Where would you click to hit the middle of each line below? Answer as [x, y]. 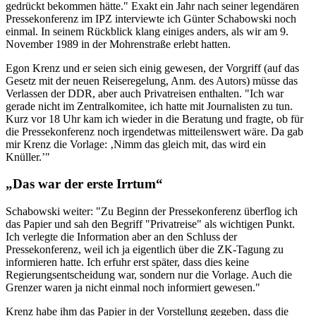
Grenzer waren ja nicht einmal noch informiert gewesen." [133, 287]
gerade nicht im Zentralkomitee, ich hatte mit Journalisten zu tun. [149, 106]
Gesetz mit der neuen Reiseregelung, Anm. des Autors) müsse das [152, 80]
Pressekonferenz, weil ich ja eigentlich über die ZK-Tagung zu [145, 249]
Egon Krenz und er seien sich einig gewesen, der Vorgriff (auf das [152, 68]
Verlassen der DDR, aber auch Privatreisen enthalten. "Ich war [145, 93]
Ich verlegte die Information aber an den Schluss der [121, 236]
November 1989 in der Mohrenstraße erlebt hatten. [118, 44]
